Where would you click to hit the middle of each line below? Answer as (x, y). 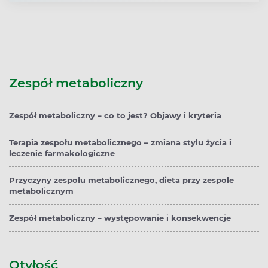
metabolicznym (41, 191)
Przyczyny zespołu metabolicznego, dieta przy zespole (121, 180)
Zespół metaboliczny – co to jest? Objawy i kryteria (115, 115)
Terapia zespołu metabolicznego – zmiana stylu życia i (120, 142)
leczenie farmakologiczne (62, 153)
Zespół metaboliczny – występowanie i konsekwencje (120, 217)
